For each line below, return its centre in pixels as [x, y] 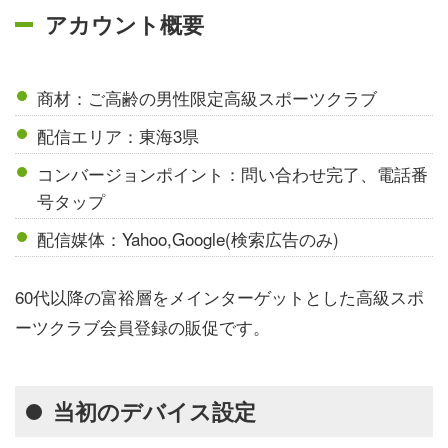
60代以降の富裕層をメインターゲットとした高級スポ [219, 297]
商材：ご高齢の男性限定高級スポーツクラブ [207, 97]
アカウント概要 [124, 24]
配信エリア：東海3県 [118, 135]
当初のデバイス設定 [154, 411]
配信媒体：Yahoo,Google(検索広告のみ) [188, 238]
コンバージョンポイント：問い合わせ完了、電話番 [233, 173]
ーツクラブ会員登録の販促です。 [142, 327]
